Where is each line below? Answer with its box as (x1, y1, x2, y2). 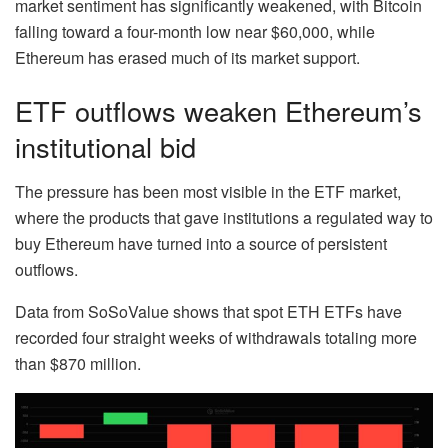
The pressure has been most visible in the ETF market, (15, 179, 401, 203)
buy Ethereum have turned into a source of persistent (15, 231, 387, 255)
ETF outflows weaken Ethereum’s (15, 91, 422, 131)
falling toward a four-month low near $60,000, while (15, 19, 375, 43)
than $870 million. (15, 351, 141, 375)
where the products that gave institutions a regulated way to (15, 205, 433, 229)
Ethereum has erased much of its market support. (15, 45, 360, 69)
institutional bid (15, 127, 196, 167)
